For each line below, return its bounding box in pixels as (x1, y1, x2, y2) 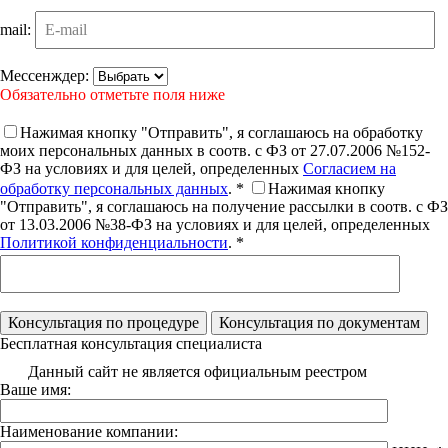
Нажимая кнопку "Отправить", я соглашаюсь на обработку (20, 124, 423, 141)
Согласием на (303, 160, 396, 177)
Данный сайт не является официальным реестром (28, 363, 367, 380)
